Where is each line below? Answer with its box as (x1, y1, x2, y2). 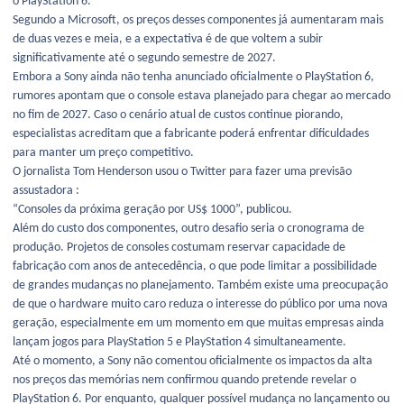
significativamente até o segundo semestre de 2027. (13, 50, 276, 65)
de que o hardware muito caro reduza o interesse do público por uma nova (13, 297, 388, 311)
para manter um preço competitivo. (13, 145, 194, 160)
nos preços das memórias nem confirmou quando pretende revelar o (13, 372, 356, 387)
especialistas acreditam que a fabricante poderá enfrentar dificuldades (13, 126, 369, 141)
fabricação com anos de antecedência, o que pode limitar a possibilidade (13, 259, 377, 273)
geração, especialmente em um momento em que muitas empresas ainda (13, 316, 384, 330)
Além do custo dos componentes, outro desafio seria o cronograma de (13, 221, 364, 235)
